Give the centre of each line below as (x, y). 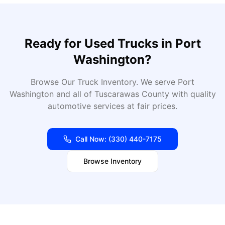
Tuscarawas (117, 94)
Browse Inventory (113, 161)
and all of (74, 94)
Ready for (54, 43)
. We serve (157, 82)
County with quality (177, 94)
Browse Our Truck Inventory (83, 82)
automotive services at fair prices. (113, 106)
